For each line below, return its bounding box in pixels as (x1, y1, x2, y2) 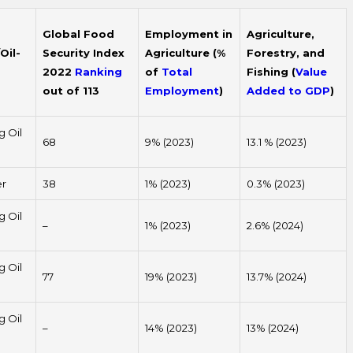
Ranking (75, 65, 123, 79)
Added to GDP (247, 84, 331, 98)
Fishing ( (247, 65, 296, 79)
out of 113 (43, 84, 100, 98)
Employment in (145, 28, 233, 41)
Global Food (43, 28, 115, 41)
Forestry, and (247, 46, 325, 60)
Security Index (43, 46, 125, 60)
